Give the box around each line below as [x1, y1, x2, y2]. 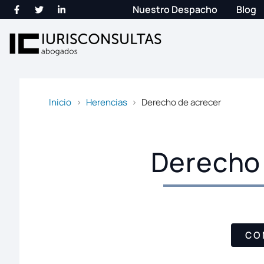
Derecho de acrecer [141, 96, 221, 109]
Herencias [85, 96, 127, 109]
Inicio [49, 96, 72, 109]
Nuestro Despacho [133, 3, 218, 16]
